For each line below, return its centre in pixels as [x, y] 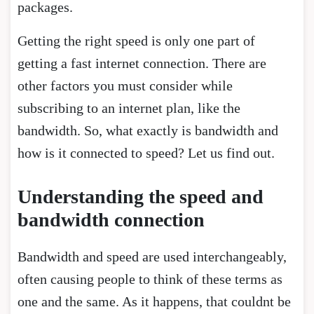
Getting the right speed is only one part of [136, 40]
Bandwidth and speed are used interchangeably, [152, 256]
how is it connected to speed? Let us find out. [146, 152]
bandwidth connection [111, 219]
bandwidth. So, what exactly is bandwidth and [148, 130]
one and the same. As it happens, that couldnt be [154, 301]
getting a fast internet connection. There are [142, 63]
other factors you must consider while [125, 85]
